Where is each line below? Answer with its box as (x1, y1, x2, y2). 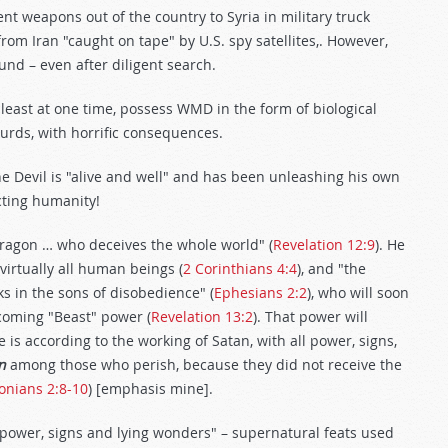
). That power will (253, 307, 368, 326)
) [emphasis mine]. (88, 379, 213, 398)
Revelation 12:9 (273, 235, 375, 254)
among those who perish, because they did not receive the (6, 355, 402, 374)
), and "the (297, 259, 366, 278)
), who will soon (307, 283, 409, 302)
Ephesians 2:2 (214, 283, 307, 302)
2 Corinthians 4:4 (183, 259, 297, 278)
